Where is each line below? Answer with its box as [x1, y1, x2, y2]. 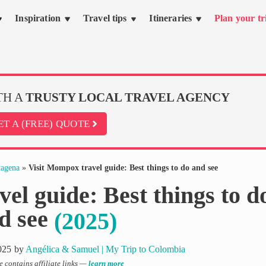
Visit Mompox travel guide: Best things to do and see [28, 163, 218, 172]
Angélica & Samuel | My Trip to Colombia [26, 243, 186, 254]
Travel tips [83, 13, 127, 24]
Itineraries [149, 13, 192, 24]
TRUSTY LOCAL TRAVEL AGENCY [25, 90, 230, 104]
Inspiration [15, 13, 61, 24]
